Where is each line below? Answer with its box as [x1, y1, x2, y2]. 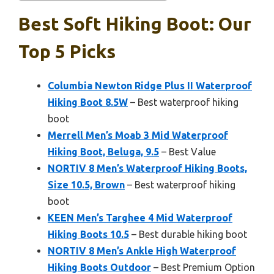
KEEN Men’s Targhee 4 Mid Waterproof [48, 212, 232, 223]
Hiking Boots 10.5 [48, 228, 129, 240]
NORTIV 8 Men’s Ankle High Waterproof [48, 245, 236, 256]
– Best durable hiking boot [129, 228, 247, 240]
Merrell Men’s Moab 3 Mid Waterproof [48, 129, 228, 141]
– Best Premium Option [151, 261, 255, 273]
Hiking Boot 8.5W [48, 96, 128, 108]
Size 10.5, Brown [48, 179, 125, 190]
